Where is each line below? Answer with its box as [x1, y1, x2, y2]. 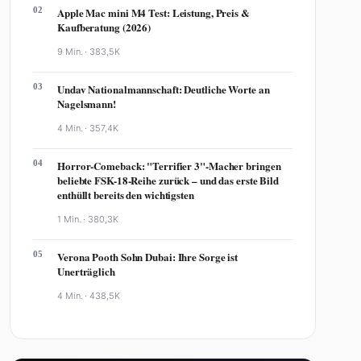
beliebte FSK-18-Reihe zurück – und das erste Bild [57, 172, 280, 188]
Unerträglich [57, 263, 115, 279]
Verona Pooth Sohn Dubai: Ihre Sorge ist [57, 249, 239, 264]
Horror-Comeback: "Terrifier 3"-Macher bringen [57, 158, 281, 173]
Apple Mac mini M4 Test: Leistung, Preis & [57, 5, 250, 20]
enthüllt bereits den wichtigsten [57, 187, 194, 202]
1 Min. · [57, 214, 89, 225]
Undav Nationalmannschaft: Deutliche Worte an [57, 81, 270, 97]
